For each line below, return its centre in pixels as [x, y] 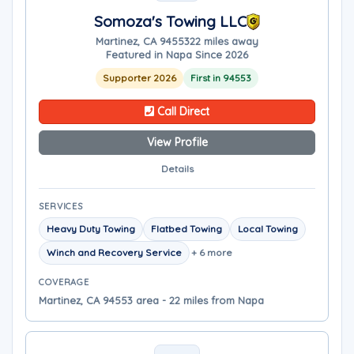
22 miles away [224, 41]
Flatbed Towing [186, 229]
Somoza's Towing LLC [170, 21]
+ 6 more [212, 252]
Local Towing [268, 229]
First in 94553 [221, 78]
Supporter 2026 [139, 78]
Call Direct [182, 111]
